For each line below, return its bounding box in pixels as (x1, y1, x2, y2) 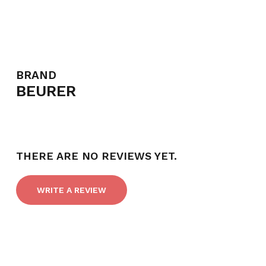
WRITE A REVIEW (36, 185, 106, 195)
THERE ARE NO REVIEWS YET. (15, 150, 177, 163)
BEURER (15, 82, 76, 100)
